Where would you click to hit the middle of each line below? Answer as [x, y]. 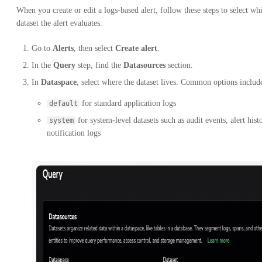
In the [42, 65]
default [63, 103]
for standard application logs [128, 103]
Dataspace [59, 82]
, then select [94, 48]
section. [179, 65]
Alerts [63, 48]
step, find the [99, 65]
